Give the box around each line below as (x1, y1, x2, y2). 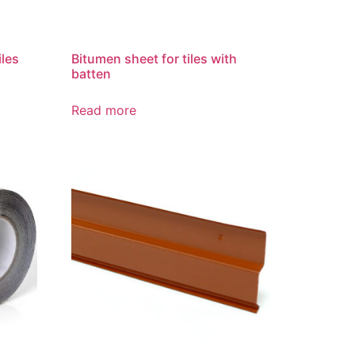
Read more (71, 102, 137, 119)
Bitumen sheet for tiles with (71, 51, 238, 67)
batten (71, 66, 112, 82)
